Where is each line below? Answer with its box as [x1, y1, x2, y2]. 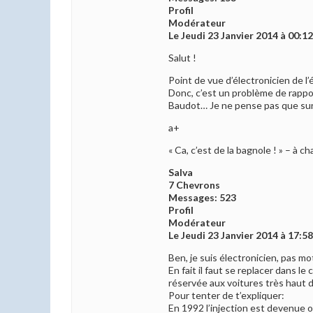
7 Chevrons [168, 179, 220, 191]
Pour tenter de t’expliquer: [168, 289, 284, 302]
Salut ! [168, 52, 196, 64]
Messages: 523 [168, 191, 236, 204]
